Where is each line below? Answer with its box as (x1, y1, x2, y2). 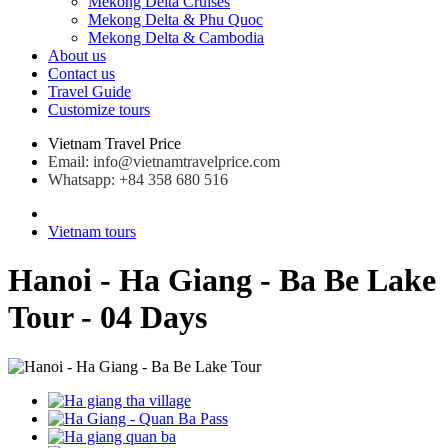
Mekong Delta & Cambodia (88, 29, 264, 46)
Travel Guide (48, 83, 131, 100)
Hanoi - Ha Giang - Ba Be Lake (8, 262, 436, 299)
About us (48, 47, 106, 64)
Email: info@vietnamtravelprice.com (48, 153, 280, 170)
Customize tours (48, 101, 150, 118)
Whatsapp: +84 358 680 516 (48, 171, 228, 188)
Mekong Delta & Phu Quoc (88, 11, 263, 28)
